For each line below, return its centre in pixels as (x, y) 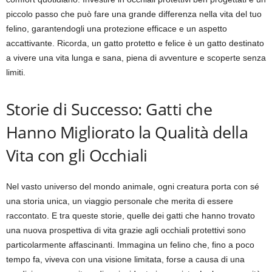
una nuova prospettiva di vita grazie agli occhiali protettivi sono (126, 230)
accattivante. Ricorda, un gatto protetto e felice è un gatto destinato (135, 43)
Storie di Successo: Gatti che (109, 109)
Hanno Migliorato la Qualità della (127, 132)
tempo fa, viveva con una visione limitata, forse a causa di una (125, 259)
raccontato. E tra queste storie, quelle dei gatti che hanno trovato (131, 216)
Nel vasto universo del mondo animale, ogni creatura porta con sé (133, 186)
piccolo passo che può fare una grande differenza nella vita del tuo (134, 14)
